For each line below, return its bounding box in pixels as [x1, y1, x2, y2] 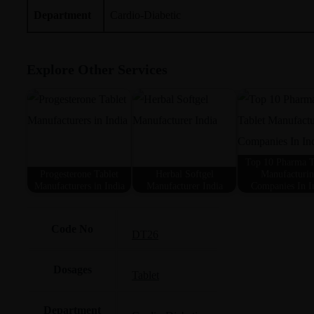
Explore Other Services [27, 62, 168, 78]
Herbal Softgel [155, 168, 214, 179]
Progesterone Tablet [40, 168, 118, 179]
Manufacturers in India [34, 179, 125, 191]
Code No [51, 223, 93, 235]
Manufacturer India [146, 179, 223, 191]
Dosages [53, 264, 92, 276]
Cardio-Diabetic [110, 8, 181, 21]
